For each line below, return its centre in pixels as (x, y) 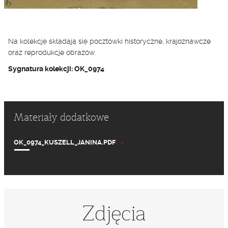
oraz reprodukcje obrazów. (52, 52)
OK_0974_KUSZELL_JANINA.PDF (65, 142)
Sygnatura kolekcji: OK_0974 (56, 69)
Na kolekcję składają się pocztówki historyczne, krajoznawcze (109, 41)
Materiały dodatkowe (61, 118)
